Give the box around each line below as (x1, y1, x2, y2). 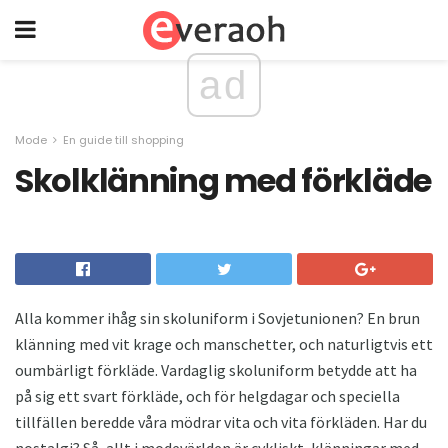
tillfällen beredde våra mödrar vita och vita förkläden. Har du (15, 411, 427, 432)
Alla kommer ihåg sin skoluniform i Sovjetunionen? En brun (15, 307, 420, 328)
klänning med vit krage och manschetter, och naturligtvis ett (15, 333, 433, 354)
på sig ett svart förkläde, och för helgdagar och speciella (15, 385, 400, 406)
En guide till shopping (63, 132, 184, 148)
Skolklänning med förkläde (15, 158, 431, 203)
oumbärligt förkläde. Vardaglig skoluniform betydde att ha (15, 359, 417, 380)
